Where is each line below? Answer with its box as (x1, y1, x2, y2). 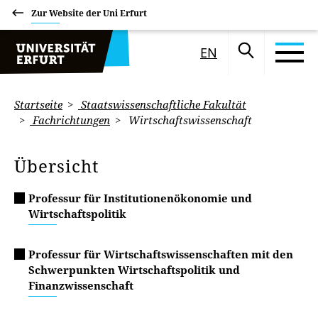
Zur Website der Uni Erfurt (31, 7, 147, 19)
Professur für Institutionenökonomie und (28, 191, 252, 205)
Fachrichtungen (30, 113, 110, 127)
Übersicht (14, 154, 104, 177)
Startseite (14, 97, 62, 111)
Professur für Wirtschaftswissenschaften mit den (28, 247, 293, 261)
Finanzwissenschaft (28, 278, 133, 292)
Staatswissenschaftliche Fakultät (78, 97, 246, 111)
